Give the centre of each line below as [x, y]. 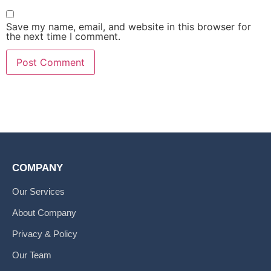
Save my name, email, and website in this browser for [129, 27]
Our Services [38, 191]
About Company [44, 212]
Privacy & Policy [45, 233]
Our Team [32, 255]
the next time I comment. [63, 37]
